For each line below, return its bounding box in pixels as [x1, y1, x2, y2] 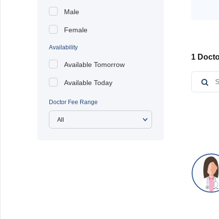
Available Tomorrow [64, 61, 125, 68]
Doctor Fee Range [49, 99, 98, 106]
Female [64, 26, 88, 34]
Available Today [64, 79, 112, 87]
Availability [49, 44, 78, 51]
